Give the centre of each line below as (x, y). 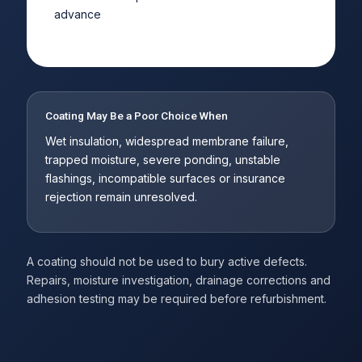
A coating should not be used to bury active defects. (166, 261)
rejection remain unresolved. (121, 196)
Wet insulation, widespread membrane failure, (166, 141)
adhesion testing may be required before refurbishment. (176, 298)
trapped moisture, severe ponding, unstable (162, 159)
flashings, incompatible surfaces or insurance (165, 178)
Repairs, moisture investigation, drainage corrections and (178, 280)
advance (77, 14)
